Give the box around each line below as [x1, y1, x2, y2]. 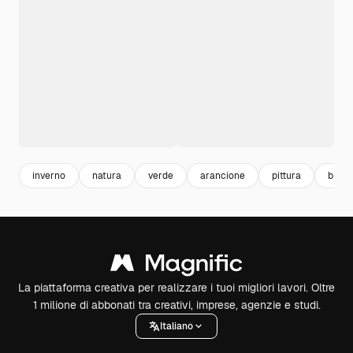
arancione [200, 169, 245, 182]
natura [92, 169, 121, 182]
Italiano [160, 319, 193, 333]
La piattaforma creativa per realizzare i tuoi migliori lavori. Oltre [18, 281, 335, 295]
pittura [272, 169, 301, 182]
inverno [32, 169, 65, 182]
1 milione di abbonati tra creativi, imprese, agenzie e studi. [32, 298, 321, 312]
